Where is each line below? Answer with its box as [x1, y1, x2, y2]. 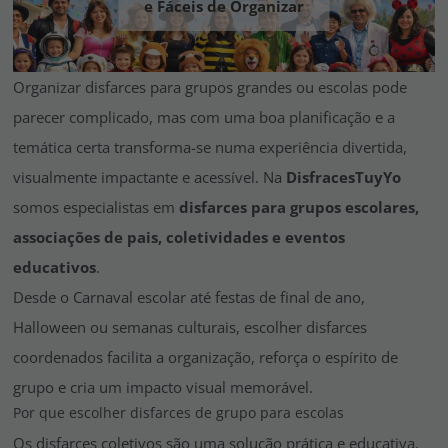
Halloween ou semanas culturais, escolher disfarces [13, 317, 367, 338]
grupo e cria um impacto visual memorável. [13, 377, 313, 398]
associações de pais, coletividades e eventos [13, 227, 345, 248]
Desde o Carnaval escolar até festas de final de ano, [13, 287, 365, 308]
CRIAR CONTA [148, 44, 300, 66]
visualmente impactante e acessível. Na [13, 167, 286, 188]
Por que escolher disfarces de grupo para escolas [13, 403, 344, 423]
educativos [13, 257, 96, 278]
